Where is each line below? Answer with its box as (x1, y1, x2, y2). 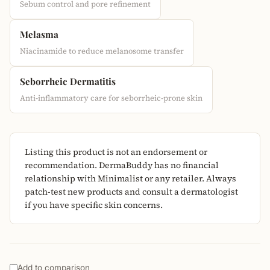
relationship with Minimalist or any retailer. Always (25, 172, 236, 184)
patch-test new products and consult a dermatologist (25, 186, 238, 198)
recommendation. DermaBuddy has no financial (25, 159, 219, 171)
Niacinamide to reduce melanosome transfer (20, 46, 184, 56)
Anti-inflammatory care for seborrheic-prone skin (20, 93, 202, 103)
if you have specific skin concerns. (25, 199, 163, 211)
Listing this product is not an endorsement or (25, 146, 207, 158)
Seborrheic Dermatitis (20, 75, 116, 87)
